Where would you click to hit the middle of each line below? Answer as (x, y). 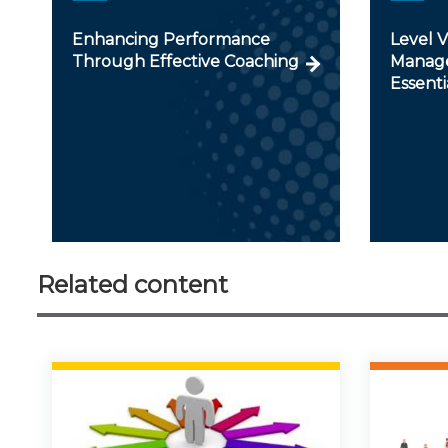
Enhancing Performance (171, 39)
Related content (132, 284)
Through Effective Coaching (185, 61)
